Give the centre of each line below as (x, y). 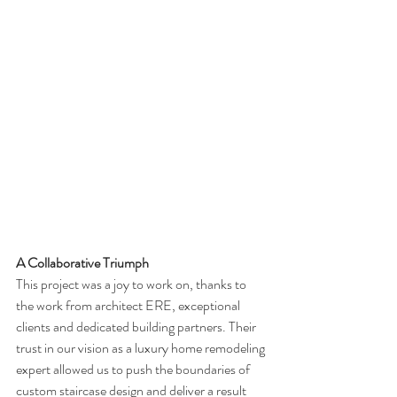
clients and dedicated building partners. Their (137, 327)
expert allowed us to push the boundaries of (134, 370)
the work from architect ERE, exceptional (129, 306)
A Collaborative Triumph (82, 263)
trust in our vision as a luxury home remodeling (142, 348)
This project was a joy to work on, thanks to (132, 284)
